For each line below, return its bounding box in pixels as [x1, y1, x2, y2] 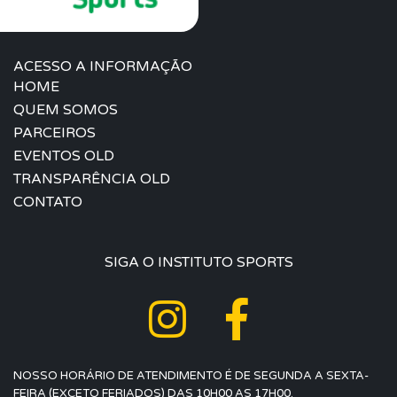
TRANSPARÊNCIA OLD [13, 169, 170, 188]
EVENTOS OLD [13, 146, 114, 165]
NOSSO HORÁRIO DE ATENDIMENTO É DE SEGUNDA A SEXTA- [13, 368, 369, 383]
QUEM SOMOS [13, 100, 118, 119]
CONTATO [13, 192, 82, 211]
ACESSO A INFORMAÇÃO [13, 57, 192, 75]
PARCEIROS [13, 123, 96, 142]
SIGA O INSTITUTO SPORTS [104, 253, 293, 271]
